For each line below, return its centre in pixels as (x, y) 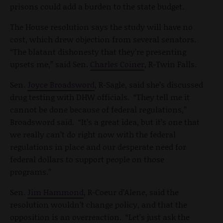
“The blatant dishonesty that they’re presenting (98, 52)
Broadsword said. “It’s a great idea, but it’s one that (105, 122)
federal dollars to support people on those (87, 159)
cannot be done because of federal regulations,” (98, 110)
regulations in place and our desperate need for (98, 147)
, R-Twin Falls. (170, 64)
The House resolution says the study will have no (101, 27)
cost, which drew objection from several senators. (104, 39)
